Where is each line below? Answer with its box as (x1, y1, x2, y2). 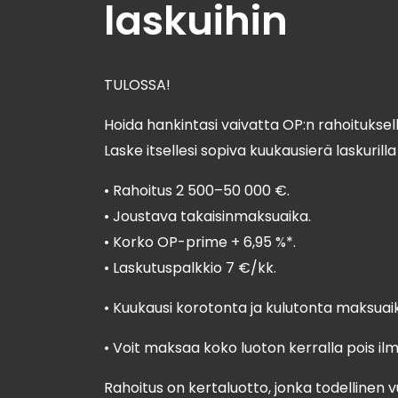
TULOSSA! (104, 75, 171, 95)
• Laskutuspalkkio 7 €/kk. (104, 258, 276, 278)
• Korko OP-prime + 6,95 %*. (104, 232, 296, 252)
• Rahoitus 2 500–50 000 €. (104, 180, 290, 201)
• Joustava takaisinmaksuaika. (104, 206, 311, 227)
